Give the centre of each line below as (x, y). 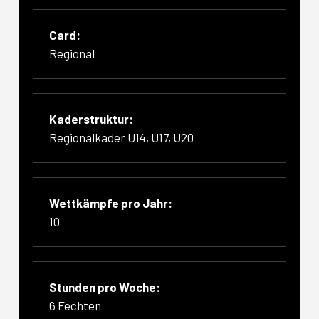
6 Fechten (75, 305)
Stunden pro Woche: (105, 287)
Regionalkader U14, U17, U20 (122, 137)
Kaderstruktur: (91, 119)
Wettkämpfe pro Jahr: (111, 203)
